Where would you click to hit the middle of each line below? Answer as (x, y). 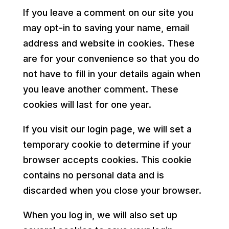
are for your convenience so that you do (111, 58)
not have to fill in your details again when (111, 74)
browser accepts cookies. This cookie (107, 159)
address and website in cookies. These (109, 43)
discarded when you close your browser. (112, 190)
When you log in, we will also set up (100, 215)
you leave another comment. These (100, 89)
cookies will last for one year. (87, 104)
